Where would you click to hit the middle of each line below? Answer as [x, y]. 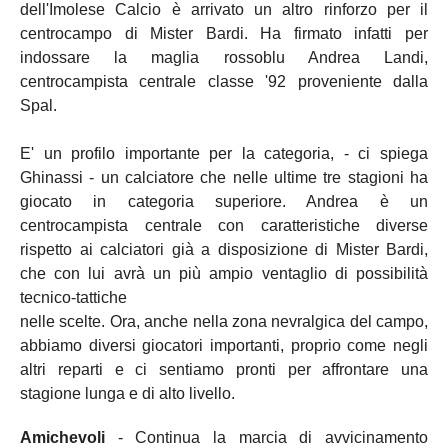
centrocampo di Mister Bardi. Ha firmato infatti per [224, 34]
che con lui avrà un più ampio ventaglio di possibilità [224, 274]
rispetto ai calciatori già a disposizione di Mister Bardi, [224, 250]
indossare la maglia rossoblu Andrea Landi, [224, 58]
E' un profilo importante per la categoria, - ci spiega [224, 154]
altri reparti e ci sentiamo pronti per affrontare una [224, 370]
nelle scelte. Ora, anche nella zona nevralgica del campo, [224, 322]
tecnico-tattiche [73, 298]
